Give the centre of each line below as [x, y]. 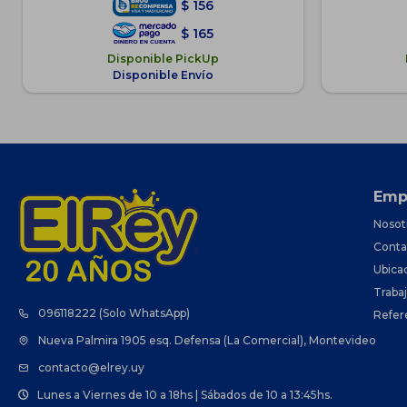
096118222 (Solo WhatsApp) [114, 313]
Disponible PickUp [163, 59]
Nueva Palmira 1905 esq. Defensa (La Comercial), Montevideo [207, 341]
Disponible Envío [163, 75]
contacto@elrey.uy [91, 368]
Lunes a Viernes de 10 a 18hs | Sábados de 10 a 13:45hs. [185, 395]
